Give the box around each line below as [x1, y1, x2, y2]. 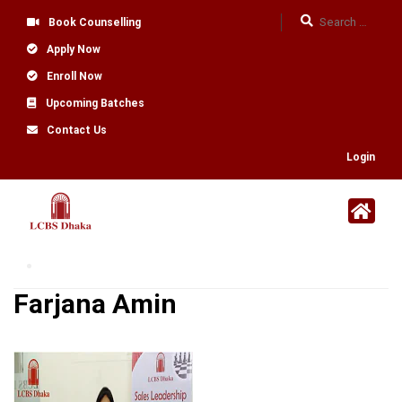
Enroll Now [47, 70, 102, 83]
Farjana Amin [13, 288, 177, 319]
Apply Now [47, 43, 100, 56]
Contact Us [47, 124, 107, 136]
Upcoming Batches [46, 97, 144, 109]
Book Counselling [48, 16, 141, 29]
